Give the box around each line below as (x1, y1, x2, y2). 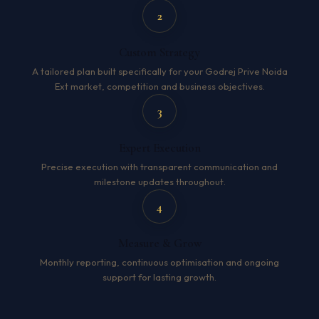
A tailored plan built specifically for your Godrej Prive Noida (31, 66, 288, 77)
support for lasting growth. (103, 271, 216, 283)
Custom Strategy (119, 45, 200, 60)
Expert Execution (118, 140, 201, 155)
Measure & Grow (117, 236, 202, 251)
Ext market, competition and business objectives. (54, 80, 265, 92)
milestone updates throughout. (93, 176, 226, 187)
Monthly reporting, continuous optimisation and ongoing (40, 256, 279, 268)
